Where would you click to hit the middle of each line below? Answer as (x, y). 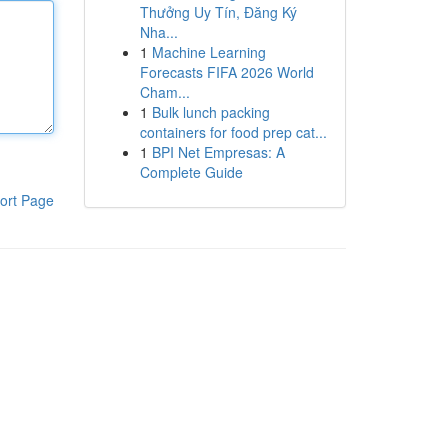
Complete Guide (191, 172)
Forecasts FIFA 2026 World (226, 72)
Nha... (158, 32)
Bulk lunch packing (210, 112)
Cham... (164, 92)
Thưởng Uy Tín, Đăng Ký (218, 12)
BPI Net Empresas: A (218, 152)
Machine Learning (208, 52)
